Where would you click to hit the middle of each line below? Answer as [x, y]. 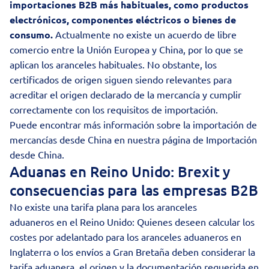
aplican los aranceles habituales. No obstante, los [113, 64]
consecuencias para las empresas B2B [134, 190]
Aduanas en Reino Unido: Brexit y [120, 171]
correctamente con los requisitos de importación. [114, 109]
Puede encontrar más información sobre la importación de [133, 124]
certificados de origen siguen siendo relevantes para [121, 79]
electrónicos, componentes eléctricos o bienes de [123, 20]
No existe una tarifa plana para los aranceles [103, 207]
